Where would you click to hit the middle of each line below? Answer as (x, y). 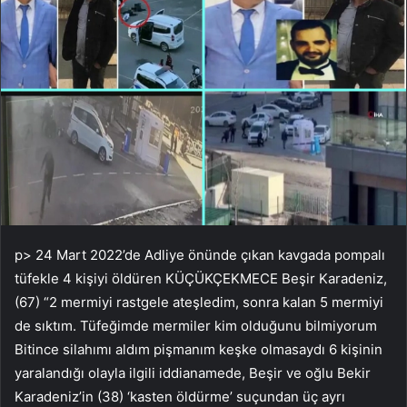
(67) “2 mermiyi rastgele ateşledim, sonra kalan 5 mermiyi (199, 302)
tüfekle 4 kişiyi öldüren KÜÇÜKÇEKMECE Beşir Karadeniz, (201, 278)
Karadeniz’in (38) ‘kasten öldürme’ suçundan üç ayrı (180, 396)
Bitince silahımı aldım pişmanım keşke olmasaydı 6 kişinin (199, 349)
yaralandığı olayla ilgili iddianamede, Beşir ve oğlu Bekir (193, 372)
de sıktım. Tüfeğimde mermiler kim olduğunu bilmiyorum (196, 325)
